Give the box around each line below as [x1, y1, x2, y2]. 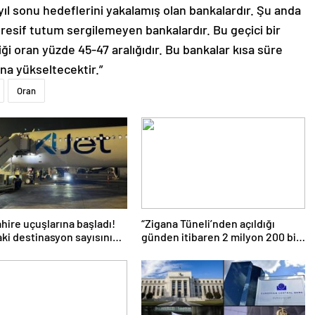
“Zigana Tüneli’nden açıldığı [141, 216, 275, 230]
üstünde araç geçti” [141, 243, 237, 257]
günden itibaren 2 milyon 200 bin [141, 229, 302, 243]
